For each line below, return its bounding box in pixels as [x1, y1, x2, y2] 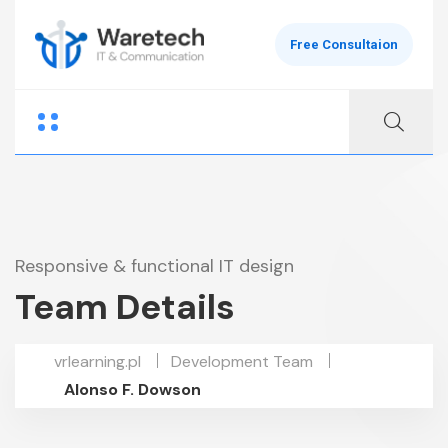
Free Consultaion [290, 37, 398, 53]
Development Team [171, 351, 313, 372]
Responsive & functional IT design [15, 254, 294, 278]
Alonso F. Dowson [64, 379, 201, 400]
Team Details [15, 284, 235, 330]
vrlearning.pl [54, 351, 141, 372]
